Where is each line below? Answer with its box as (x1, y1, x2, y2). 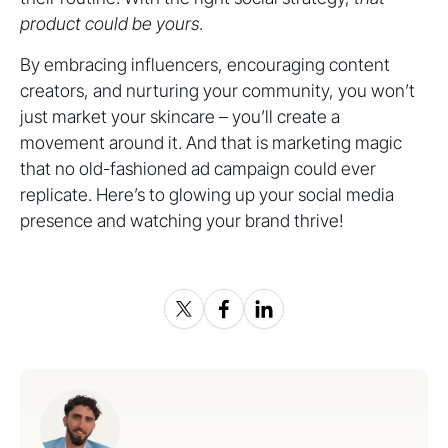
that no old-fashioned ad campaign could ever (20, 158, 376, 179)
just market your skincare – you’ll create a (20, 106, 340, 127)
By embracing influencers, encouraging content (20, 54, 390, 75)
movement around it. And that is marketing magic (20, 132, 402, 153)
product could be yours (20, 13, 199, 34)
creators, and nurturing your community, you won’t (20, 80, 415, 101)
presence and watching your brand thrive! (20, 210, 344, 231)
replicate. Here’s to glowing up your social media (20, 184, 394, 205)
